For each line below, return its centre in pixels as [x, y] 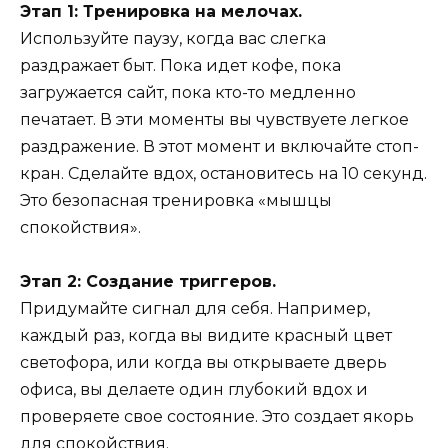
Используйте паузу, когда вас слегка [173, 38]
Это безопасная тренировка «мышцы [176, 200]
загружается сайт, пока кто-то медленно [188, 92]
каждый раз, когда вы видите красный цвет [206, 336]
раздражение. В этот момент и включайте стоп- [219, 146]
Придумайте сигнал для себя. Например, [195, 309]
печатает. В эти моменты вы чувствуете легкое [214, 119]
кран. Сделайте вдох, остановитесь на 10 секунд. [223, 173]
